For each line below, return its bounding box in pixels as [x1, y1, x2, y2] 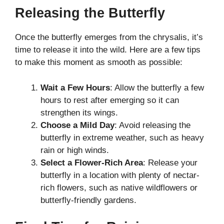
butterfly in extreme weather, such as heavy [40, 132, 204, 142]
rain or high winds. [40, 145, 109, 155]
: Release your [143, 157, 197, 167]
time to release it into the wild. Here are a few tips [15, 45, 200, 55]
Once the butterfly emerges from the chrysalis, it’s [15, 32, 203, 42]
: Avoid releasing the [114, 120, 190, 130]
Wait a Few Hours [40, 82, 110, 92]
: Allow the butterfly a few [110, 82, 204, 92]
